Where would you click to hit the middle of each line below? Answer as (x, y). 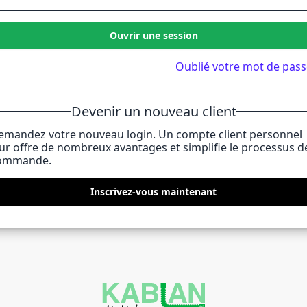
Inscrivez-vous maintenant (153, 192)
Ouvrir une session (153, 35)
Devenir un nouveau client (153, 111)
